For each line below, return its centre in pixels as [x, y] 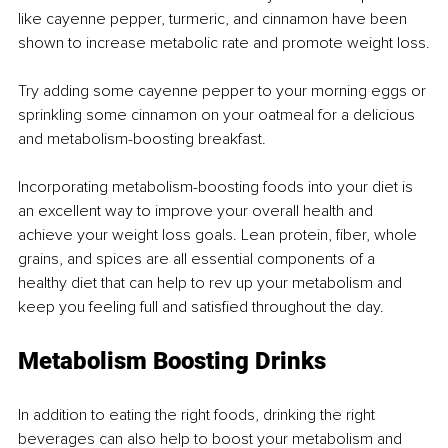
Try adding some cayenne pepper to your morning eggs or [224, 90]
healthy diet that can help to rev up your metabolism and [212, 282]
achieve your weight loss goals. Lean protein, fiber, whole [219, 234]
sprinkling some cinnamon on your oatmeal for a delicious [218, 114]
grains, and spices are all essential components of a [198, 258]
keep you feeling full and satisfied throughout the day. [201, 306]
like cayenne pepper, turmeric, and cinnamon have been [214, 18]
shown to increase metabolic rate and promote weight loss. [224, 42]
